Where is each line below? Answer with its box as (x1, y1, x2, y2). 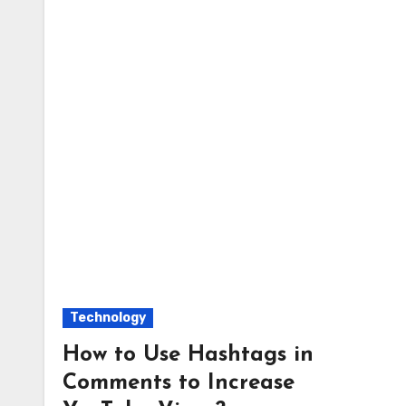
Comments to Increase (63, 372, 295, 394)
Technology (70, 310, 146, 325)
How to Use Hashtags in (63, 344, 314, 366)
